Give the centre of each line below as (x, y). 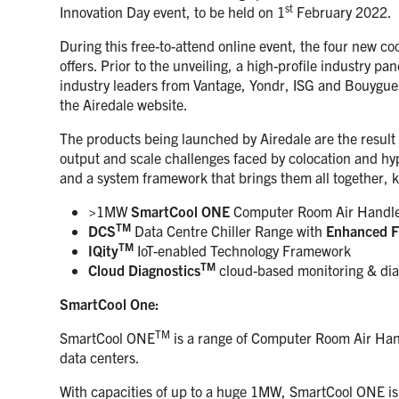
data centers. (100, 357)
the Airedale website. (124, 104)
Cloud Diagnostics (145, 270)
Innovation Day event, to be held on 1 (173, 12)
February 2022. (343, 12)
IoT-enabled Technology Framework (244, 250)
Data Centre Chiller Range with (229, 231)
